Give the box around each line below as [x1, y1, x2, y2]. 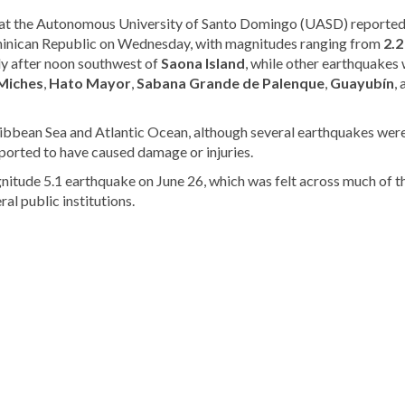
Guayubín [330, 73, 394, 91]
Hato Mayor [49, 73, 131, 91]
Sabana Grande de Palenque [137, 73, 325, 91]
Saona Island [161, 53, 245, 71]
